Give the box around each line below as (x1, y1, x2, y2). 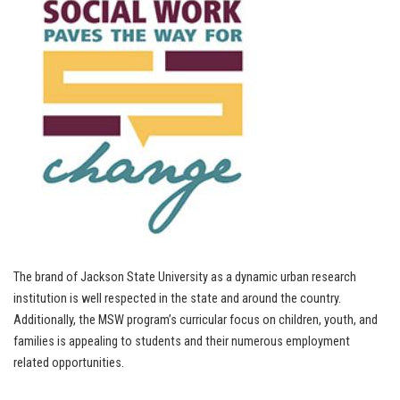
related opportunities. (13, 355, 124, 371)
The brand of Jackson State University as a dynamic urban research (13, 270, 356, 286)
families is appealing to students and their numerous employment (13, 334, 350, 350)
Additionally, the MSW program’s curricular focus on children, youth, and (13, 312, 378, 329)
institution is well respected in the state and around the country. (13, 291, 341, 307)
